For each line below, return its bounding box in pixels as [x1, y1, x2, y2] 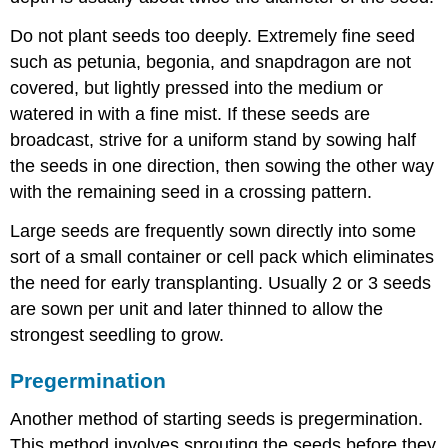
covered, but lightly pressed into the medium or [10, 78, 384, 99]
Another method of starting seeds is [10, 408, 299, 429]
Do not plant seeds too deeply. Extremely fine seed [10, 26, 416, 47]
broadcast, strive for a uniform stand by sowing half [10, 130, 417, 151]
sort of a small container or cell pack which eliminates [10, 247, 435, 267]
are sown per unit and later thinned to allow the [10, 299, 384, 319]
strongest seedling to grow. [10, 325, 225, 345]
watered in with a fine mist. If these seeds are [10, 104, 371, 125]
